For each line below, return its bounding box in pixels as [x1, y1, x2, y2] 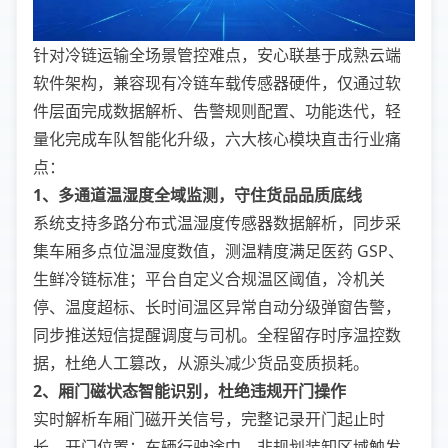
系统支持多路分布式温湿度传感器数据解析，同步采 [33, 211, 401, 234]
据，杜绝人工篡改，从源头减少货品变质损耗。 [33, 351, 369, 374]
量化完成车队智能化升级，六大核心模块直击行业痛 [33, 127, 401, 150]
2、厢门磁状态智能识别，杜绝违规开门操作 [33, 379, 346, 402]
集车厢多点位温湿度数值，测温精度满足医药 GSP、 [33, 239, 404, 262]
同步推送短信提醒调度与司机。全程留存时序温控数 [33, 323, 401, 346]
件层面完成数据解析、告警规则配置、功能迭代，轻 [33, 99, 401, 122]
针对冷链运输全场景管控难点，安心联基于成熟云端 [33, 43, 401, 66]
